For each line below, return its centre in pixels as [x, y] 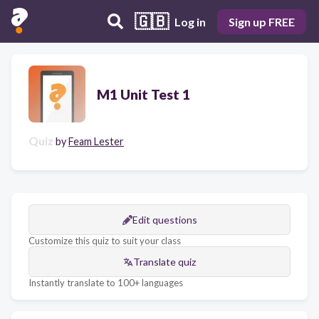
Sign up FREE [262, 21]
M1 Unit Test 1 [143, 94]
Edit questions [164, 220]
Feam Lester [96, 141]
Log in [190, 21]
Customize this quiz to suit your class [105, 241]
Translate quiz [164, 262]
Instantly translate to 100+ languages [106, 283]
